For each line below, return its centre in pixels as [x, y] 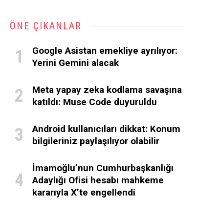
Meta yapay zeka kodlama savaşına [107, 90]
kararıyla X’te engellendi [84, 192]
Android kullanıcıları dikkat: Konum [106, 129]
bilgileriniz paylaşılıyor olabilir [96, 141]
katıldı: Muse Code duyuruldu [95, 102]
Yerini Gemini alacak [76, 63]
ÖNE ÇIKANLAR [46, 26]
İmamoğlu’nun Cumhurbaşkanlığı [103, 168]
